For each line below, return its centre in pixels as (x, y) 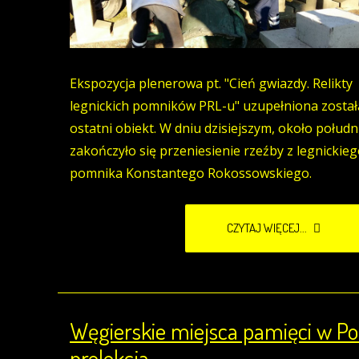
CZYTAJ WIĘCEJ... (268, 228)
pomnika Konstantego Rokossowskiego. (191, 173)
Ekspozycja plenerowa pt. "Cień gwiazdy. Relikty (211, 84)
